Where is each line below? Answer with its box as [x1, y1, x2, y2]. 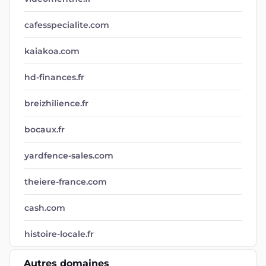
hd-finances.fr [24, 72, 84, 83]
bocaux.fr [24, 124, 65, 135]
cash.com [24, 202, 65, 213]
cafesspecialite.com [24, 20, 109, 30]
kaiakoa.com [24, 46, 80, 56]
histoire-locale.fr [24, 229, 94, 239]
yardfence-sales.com [24, 150, 113, 161]
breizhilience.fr [24, 98, 88, 109]
